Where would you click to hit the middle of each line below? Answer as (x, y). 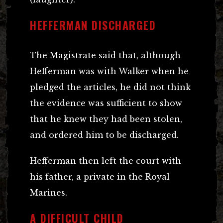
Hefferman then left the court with (106, 161)
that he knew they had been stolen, (106, 119)
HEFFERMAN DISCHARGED (93, 25)
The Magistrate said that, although (105, 55)
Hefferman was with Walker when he (109, 71)
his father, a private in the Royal (100, 176)
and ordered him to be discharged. (104, 135)
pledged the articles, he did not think (110, 87)
